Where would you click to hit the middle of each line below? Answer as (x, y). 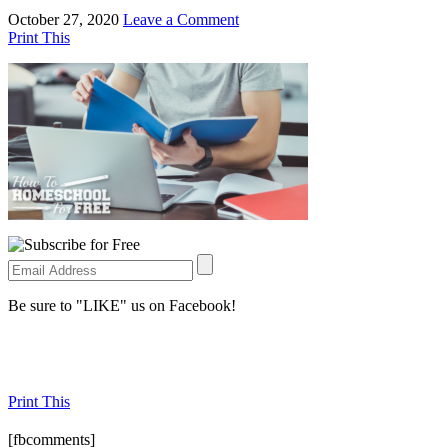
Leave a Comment (181, 19)
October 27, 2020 (63, 19)
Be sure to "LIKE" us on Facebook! (122, 305)
